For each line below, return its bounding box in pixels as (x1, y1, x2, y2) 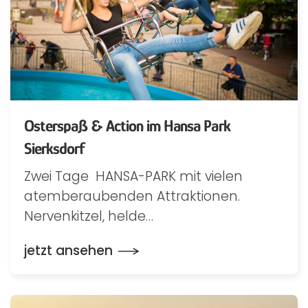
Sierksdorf (24, 139, 85, 157)
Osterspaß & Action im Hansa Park (24, 116, 230, 135)
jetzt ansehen (24, 241, 113, 260)
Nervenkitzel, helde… (24, 207, 153, 225)
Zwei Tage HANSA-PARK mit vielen (24, 167, 243, 186)
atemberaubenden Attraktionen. (24, 187, 240, 206)
